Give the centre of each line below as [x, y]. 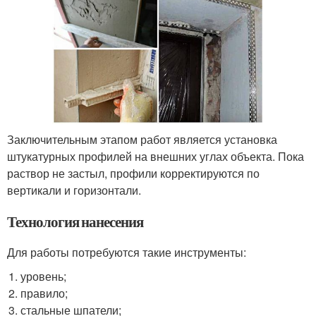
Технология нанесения [75, 221]
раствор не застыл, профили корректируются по [133, 173]
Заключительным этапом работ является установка [142, 139]
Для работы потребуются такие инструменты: [127, 252]
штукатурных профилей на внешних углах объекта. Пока [156, 156]
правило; [44, 293]
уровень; [44, 276]
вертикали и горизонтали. [74, 190]
